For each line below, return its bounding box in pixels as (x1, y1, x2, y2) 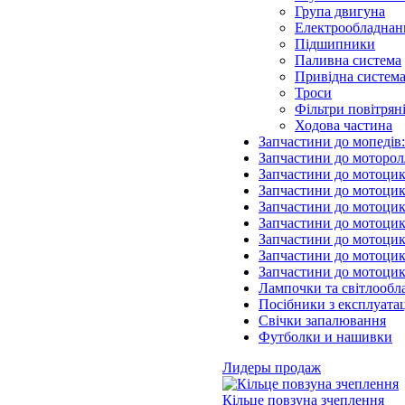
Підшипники (295, 36, 375, 52)
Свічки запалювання (259, 313, 386, 328)
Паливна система (295, 52, 401, 68)
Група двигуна (295, 4, 385, 19)
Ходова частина (295, 118, 392, 133)
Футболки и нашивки (259, 329, 392, 344)
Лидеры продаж (222, 360, 321, 375)
